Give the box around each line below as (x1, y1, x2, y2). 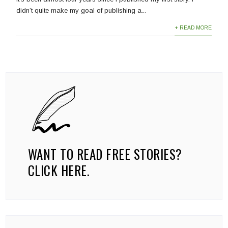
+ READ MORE (174, 25, 212, 31)
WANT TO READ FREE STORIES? (27, 145, 182, 164)
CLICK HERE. (27, 161, 90, 180)
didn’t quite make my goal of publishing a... (16, 7, 147, 15)
